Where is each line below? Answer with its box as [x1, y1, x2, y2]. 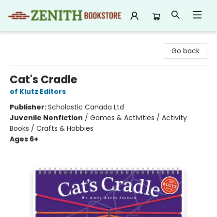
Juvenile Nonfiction [10, 113, 83, 123]
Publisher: [10, 102, 48, 112]
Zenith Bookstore [7, 35, 64, 45]
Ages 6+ [10, 134, 38, 144]
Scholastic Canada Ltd [48, 102, 124, 112]
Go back [171, 46, 200, 56]
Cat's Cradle [10, 72, 77, 87]
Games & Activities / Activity [90, 113, 187, 123]
